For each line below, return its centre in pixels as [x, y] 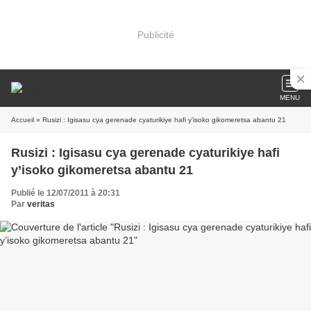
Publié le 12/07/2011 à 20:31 [66, 193]
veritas [41, 204]
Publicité [155, 34]
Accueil [23, 120]
